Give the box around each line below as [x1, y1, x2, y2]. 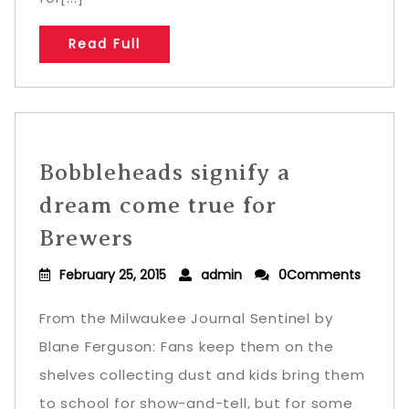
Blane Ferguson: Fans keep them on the [39, 337, 334, 356]
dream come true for [39, 192, 277, 218]
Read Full [68, 35, 141, 53]
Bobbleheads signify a [39, 159, 290, 185]
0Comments [278, 266, 361, 284]
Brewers [39, 225, 133, 251]
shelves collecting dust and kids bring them [39, 365, 365, 384]
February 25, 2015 [59, 266, 166, 284]
